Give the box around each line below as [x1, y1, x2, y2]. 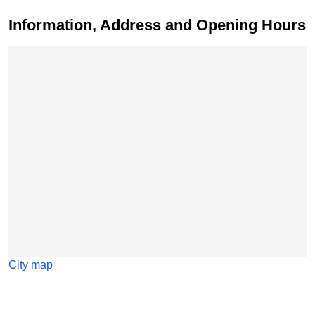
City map [8, 259, 53, 271]
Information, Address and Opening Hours [13, 15, 306, 34]
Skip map [8, 48, 56, 60]
